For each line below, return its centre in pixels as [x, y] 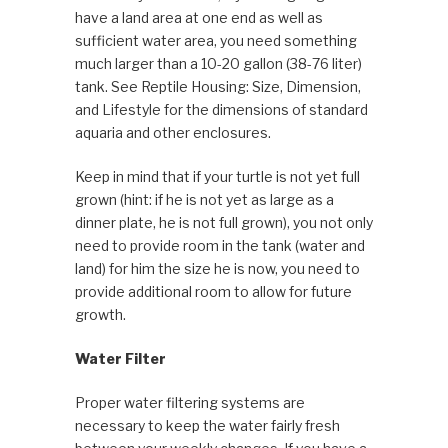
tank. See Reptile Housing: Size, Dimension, [217, 87]
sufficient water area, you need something [215, 41]
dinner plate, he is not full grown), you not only [223, 223]
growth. [100, 315]
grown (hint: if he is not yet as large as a [204, 200]
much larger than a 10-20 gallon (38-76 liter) [218, 64]
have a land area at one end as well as [198, 18]
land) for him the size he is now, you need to [217, 269]
